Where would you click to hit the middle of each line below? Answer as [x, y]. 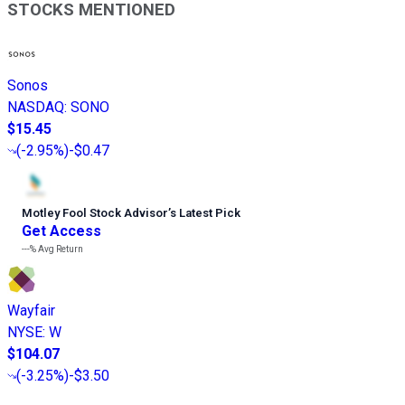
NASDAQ [36, 107]
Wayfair [31, 310]
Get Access [61, 231]
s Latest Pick [205, 212]
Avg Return [60, 249]
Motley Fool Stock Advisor [95, 212]
